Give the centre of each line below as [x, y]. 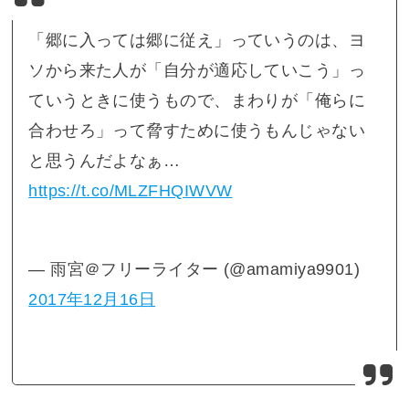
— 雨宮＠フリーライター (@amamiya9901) [194, 269]
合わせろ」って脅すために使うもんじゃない [197, 130]
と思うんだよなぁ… [105, 160]
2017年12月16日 [92, 299]
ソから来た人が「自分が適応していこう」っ [197, 70]
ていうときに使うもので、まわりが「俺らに [197, 100]
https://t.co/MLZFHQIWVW [131, 190]
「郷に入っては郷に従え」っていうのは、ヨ [197, 40]
